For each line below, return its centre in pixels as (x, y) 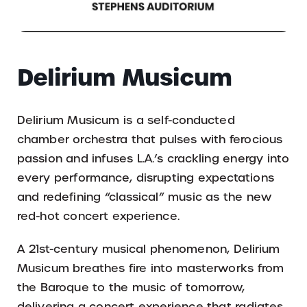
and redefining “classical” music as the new (145, 197)
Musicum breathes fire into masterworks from (150, 268)
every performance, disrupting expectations (146, 177)
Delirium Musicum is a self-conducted (126, 120)
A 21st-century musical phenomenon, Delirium (149, 249)
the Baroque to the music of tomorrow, (131, 287)
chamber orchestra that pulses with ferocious (150, 139)
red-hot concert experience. (98, 216)
